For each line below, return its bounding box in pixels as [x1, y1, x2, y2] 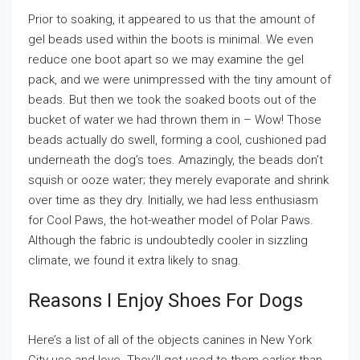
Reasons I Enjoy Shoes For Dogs [28, 289, 303, 312]
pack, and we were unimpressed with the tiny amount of [28, 72, 331, 87]
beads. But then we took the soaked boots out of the [28, 92, 317, 107]
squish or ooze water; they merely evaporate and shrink [28, 173, 329, 187]
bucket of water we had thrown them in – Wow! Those [28, 112, 321, 127]
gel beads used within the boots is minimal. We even [28, 32, 313, 47]
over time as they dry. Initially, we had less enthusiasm [28, 193, 318, 207]
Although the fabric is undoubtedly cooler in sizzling [28, 233, 308, 247]
